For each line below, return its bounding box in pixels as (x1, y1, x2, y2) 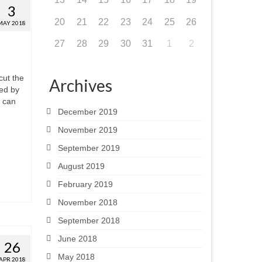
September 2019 (57, 143, 120, 153)
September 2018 (57, 216, 120, 226)
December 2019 (57, 107, 118, 117)
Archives (49, 75, 112, 96)
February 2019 (57, 180, 113, 189)
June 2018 (57, 234, 97, 244)
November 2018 (57, 198, 118, 208)
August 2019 (57, 161, 105, 171)
